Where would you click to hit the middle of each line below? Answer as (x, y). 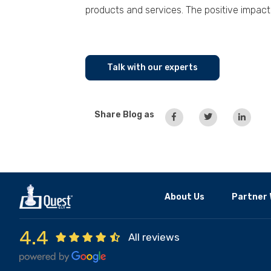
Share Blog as (124, 114)
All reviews (154, 237)
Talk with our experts (152, 67)
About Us (185, 197)
